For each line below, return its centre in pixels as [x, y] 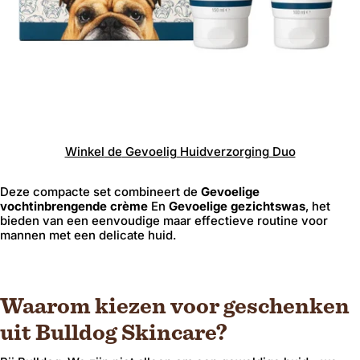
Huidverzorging [223, 151]
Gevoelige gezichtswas [237, 206]
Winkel [84, 151]
